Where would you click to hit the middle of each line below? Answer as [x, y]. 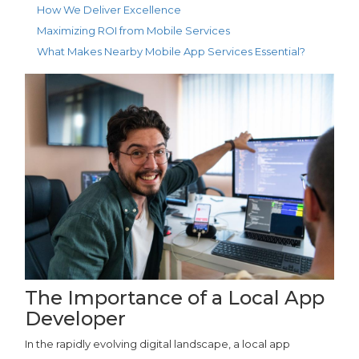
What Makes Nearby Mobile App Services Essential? [171, 52]
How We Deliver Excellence [109, 10]
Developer [76, 318]
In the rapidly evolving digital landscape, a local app [158, 343]
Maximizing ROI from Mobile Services [134, 31]
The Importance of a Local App [175, 297]
